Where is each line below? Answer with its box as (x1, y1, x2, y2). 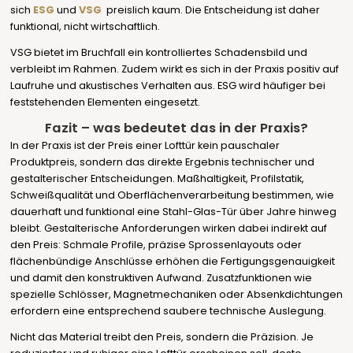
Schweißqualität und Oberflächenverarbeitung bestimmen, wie (9, 188, 334, 203)
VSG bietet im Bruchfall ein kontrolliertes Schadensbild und (9, 45, 307, 59)
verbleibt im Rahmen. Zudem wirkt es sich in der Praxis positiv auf (9, 61, 339, 76)
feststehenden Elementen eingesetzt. (9, 95, 200, 109)
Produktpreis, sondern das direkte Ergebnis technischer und (9, 155, 314, 169)
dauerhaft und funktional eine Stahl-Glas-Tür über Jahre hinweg (9, 205, 336, 219)
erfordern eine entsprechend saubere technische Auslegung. (9, 304, 326, 318)
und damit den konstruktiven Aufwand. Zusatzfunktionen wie (9, 271, 312, 285)
